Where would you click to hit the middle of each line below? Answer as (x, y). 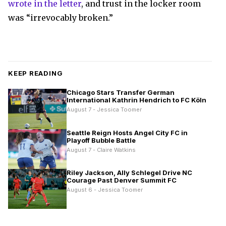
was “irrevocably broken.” (61, 18)
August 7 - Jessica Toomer (104, 110)
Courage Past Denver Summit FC (122, 180)
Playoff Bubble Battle (101, 140)
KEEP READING (36, 73)
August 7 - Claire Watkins (101, 150)
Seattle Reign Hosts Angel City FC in (127, 132)
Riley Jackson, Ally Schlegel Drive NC (129, 173)
